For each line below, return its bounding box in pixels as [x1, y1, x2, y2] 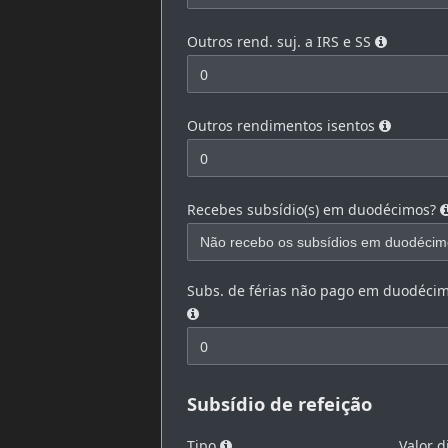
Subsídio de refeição [187, 391, 373, 417]
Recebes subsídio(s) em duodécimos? [187, 200, 441, 220]
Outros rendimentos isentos [187, 116, 380, 136]
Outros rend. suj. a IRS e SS [187, 32, 376, 52]
